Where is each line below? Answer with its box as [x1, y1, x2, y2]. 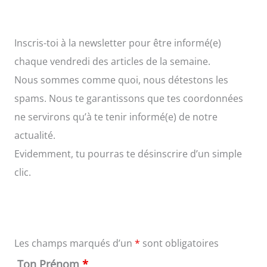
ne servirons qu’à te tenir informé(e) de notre [14, 110, 218, 124]
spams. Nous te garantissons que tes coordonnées [14, 92, 243, 105]
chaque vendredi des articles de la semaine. [14, 55, 210, 69]
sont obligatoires [139, 237, 219, 250]
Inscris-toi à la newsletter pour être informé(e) [14, 36, 221, 50]
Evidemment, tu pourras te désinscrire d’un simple [14, 147, 242, 161]
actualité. [14, 129, 55, 142]
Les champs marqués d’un [14, 237, 135, 250]
